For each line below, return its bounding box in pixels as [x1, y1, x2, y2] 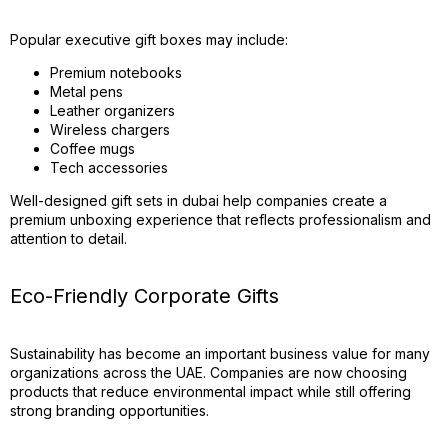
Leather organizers [50, 102, 175, 119]
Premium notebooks [50, 64, 182, 81]
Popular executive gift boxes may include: [10, 31, 288, 48]
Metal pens [50, 83, 123, 100]
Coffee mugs [50, 140, 135, 157]
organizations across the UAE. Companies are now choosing [10, 364, 407, 381]
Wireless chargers [50, 121, 170, 138]
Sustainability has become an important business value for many [10, 345, 430, 362]
